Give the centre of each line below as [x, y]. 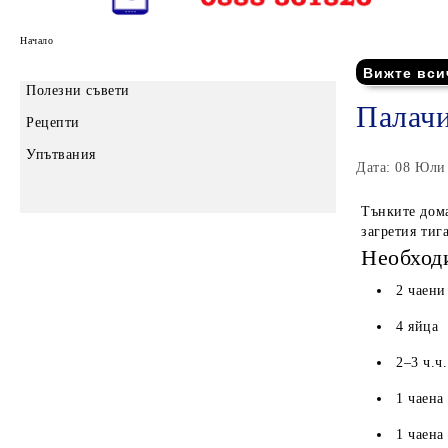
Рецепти [53, 123]
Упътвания [61, 155]
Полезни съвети [78, 91]
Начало [37, 40]
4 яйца [417, 327]
